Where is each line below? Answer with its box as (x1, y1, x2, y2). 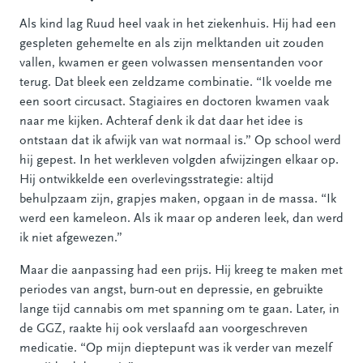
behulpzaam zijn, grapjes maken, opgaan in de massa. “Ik (19, 192, 336, 206)
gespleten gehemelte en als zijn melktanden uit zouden (19, 36, 324, 50)
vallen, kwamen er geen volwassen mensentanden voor (19, 56, 322, 70)
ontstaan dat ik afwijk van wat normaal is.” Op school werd (19, 134, 341, 147)
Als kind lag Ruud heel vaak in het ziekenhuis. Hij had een (19, 17, 336, 31)
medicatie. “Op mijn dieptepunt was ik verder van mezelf (19, 341, 332, 355)
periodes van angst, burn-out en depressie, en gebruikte (19, 283, 323, 297)
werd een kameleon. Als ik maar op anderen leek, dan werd (19, 211, 344, 225)
